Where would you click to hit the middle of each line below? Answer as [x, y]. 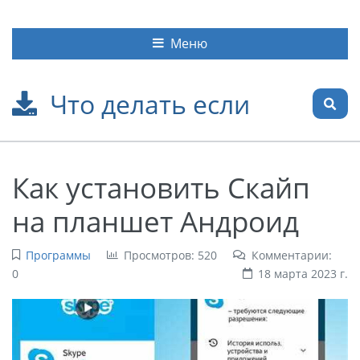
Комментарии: [291, 255]
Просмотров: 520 [170, 255]
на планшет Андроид [155, 221]
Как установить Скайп [161, 187]
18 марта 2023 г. [303, 273]
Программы [58, 255]
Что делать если [149, 104]
